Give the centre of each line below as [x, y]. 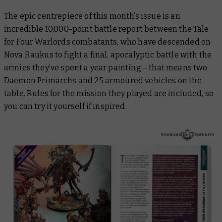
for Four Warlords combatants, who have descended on [108, 42]
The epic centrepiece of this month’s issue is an [92, 16]
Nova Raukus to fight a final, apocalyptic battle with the [108, 55]
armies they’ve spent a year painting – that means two [106, 68]
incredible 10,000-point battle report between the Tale [107, 29]
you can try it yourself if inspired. [65, 106]
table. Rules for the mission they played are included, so [109, 93]
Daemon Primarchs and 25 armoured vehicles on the [103, 81]
